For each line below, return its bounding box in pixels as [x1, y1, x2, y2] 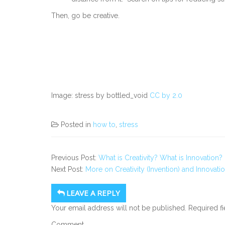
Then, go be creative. [51, 11, 120, 20]
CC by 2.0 [150, 91, 182, 99]
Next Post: [51, 165, 85, 173]
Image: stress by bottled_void [51, 91, 150, 99]
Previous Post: [51, 153, 98, 162]
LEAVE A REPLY [66, 187, 120, 198]
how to [93, 120, 116, 129]
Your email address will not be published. [51, 203, 186, 212]
